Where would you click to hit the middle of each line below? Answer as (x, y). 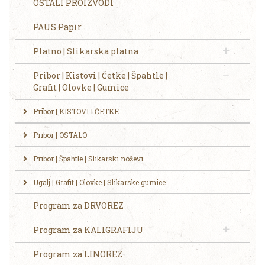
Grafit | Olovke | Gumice (81, 87)
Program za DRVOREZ (78, 205)
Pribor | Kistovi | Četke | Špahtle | (100, 75)
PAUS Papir (57, 27)
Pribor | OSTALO (60, 135)
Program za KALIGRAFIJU (88, 230)
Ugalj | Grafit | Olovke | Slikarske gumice (99, 182)
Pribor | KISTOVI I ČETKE (76, 111)
